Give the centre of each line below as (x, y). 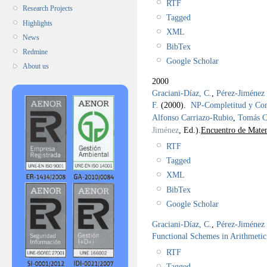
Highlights (38, 23)
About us (36, 66)
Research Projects (48, 9)
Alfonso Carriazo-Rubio (193, 118)
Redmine (35, 52)
